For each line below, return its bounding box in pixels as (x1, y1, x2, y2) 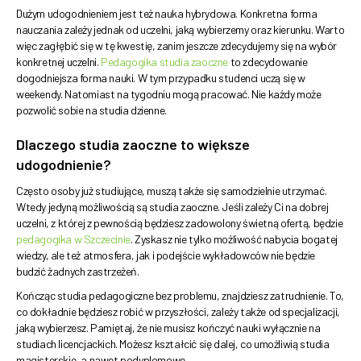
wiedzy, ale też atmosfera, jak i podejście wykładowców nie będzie (16, 248, 315, 263)
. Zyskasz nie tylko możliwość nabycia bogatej (130, 232, 338, 247)
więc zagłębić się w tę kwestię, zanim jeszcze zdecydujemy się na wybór (16, 39, 338, 53)
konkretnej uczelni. (16, 55, 101, 69)
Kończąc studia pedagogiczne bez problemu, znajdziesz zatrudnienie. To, (16, 288, 345, 303)
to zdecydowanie (228, 55, 308, 69)
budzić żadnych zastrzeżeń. (16, 264, 139, 279)
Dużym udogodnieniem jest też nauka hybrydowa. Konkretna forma (16, 6, 317, 21)
